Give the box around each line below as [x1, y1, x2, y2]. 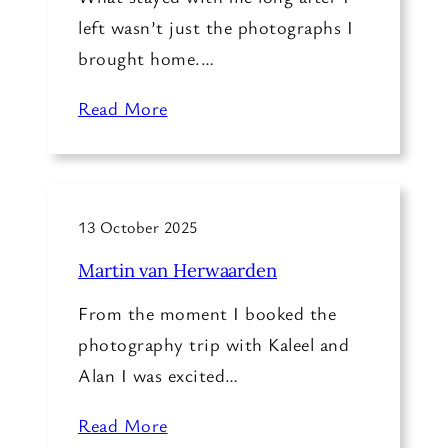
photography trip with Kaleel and [78, 331, 349, 356]
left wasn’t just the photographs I [78, 14, 353, 39]
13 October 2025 [78, 216, 198, 239]
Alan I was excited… [78, 362, 239, 387]
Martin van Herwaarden [78, 257, 277, 282]
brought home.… [78, 45, 214, 70]
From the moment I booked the [78, 300, 336, 325]
